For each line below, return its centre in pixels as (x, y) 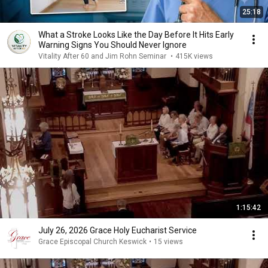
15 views (168, 242)
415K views (194, 56)
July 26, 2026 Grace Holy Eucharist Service (118, 230)
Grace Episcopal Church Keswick (92, 242)
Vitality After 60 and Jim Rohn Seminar (103, 56)
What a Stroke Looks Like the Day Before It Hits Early (127, 35)
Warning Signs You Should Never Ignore (112, 45)
